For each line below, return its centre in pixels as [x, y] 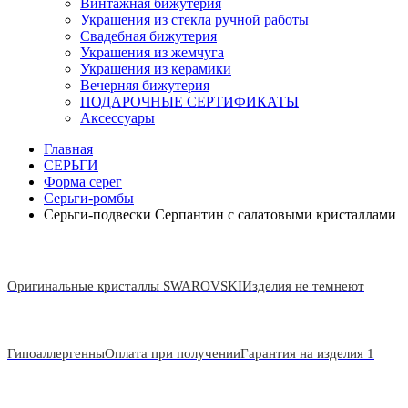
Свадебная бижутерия [148, 36]
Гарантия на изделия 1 [307, 353]
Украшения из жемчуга [152, 52]
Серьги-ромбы [89, 198]
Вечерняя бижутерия [145, 85]
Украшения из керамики [156, 69]
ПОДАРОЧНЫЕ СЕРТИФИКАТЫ [189, 102]
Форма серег [83, 182]
